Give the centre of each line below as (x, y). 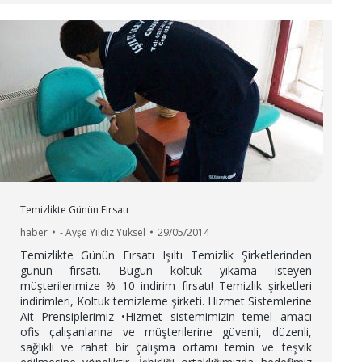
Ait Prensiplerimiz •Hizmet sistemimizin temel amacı (166, 316)
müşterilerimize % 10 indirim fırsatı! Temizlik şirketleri (166, 285)
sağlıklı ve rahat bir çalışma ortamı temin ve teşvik (166, 347)
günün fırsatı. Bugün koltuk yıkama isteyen (166, 270)
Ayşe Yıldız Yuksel (105, 232)
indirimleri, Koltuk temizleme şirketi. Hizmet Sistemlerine (166, 301)
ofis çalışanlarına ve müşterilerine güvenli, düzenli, (166, 331)
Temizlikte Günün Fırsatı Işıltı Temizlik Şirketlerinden (166, 255)
